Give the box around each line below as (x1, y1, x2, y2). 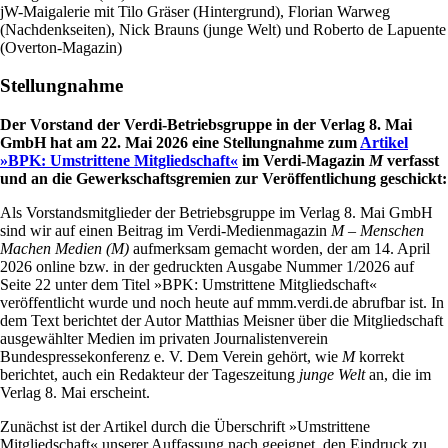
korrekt (355, 348, 404, 366)
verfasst (383, 152, 439, 170)
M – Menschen (331, 222, 424, 240)
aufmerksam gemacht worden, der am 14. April (129, 240, 430, 258)
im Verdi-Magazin (238, 152, 369, 170)
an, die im (365, 366, 431, 384)
